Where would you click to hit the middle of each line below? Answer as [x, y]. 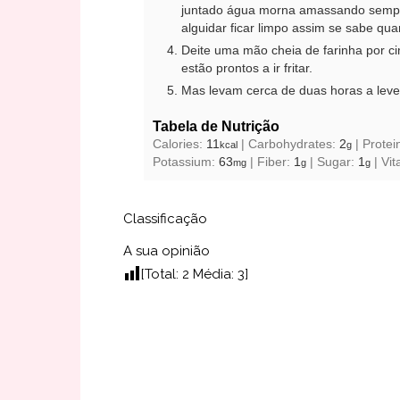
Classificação [165, 219]
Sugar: [337, 162]
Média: [213, 275]
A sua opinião [167, 251]
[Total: [162, 275]
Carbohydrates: [294, 145]
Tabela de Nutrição [216, 126]
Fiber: [275, 162]
